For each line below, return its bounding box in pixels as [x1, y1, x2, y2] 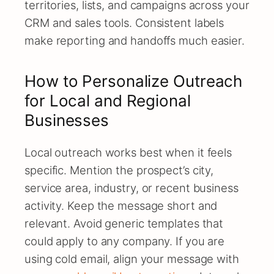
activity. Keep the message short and [24, 198, 218, 212]
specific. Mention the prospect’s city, [24, 163, 214, 177]
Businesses [24, 111, 109, 130]
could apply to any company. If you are [24, 234, 225, 248]
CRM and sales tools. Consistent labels [24, 16, 224, 30]
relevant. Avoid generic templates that [24, 216, 224, 230]
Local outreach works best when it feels [24, 145, 232, 159]
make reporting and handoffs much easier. [24, 34, 245, 48]
